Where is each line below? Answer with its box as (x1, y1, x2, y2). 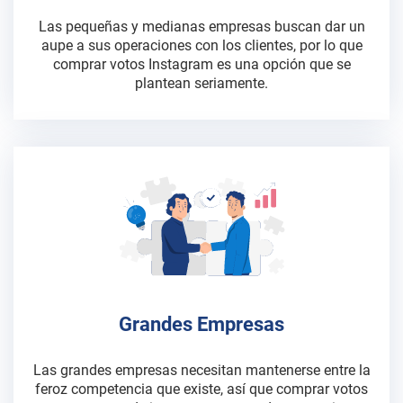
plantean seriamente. (135, 75, 268, 92)
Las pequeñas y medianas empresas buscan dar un (38, 18, 365, 35)
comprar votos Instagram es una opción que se (52, 56, 351, 73)
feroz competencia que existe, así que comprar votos (35, 381, 368, 398)
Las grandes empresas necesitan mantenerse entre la (32, 362, 371, 379)
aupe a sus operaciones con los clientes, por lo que (40, 37, 363, 54)
